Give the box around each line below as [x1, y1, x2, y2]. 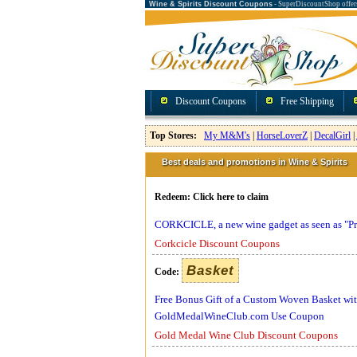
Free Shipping [280, 96, 334, 107]
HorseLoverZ [257, 130, 308, 141]
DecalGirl [314, 130, 351, 141]
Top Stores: [150, 130, 197, 141]
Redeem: [155, 191, 193, 202]
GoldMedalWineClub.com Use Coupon [155, 310, 324, 322]
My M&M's [204, 130, 250, 141]
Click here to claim [193, 191, 269, 202]
